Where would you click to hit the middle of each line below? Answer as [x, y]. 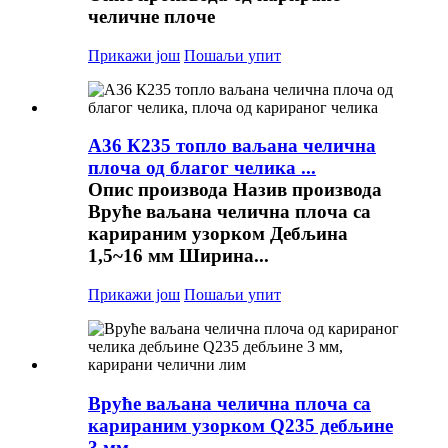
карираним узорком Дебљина [218, 234]
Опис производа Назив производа [235, 190]
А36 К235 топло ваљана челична [232, 146]
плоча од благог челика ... [202, 168]
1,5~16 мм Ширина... [178, 256]
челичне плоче [151, 17]
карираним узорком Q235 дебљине [240, 425]
